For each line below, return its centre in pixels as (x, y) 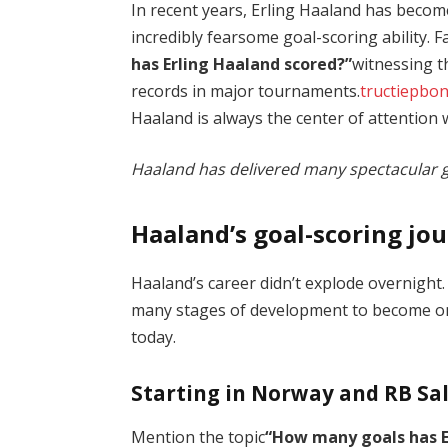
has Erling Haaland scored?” (242, 63)
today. (154, 336)
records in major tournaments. (246, 90)
